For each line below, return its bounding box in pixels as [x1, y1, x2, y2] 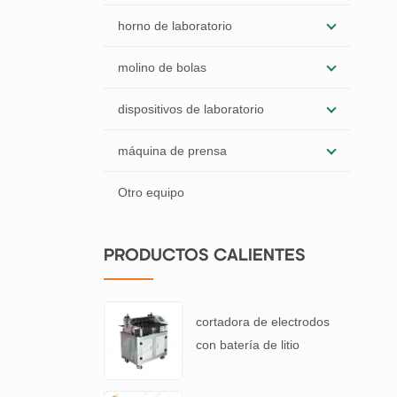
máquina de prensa [118, 144, 227, 158]
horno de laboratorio [118, 19, 232, 33]
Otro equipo [118, 185, 184, 199]
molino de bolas [118, 60, 206, 74]
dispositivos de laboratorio [118, 102, 264, 116]
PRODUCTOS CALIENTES [104, 248, 306, 265]
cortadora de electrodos [195, 315, 330, 329]
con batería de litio [195, 338, 300, 352]
